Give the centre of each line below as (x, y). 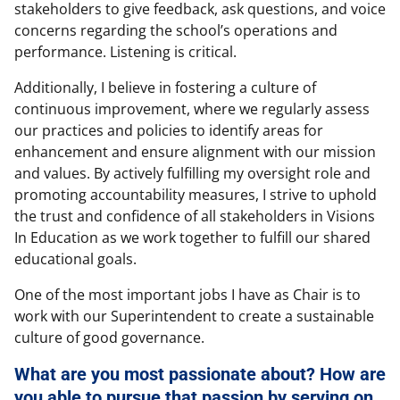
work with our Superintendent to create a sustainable (194, 317)
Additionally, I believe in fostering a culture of (165, 88)
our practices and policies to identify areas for (169, 131)
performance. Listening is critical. (125, 52)
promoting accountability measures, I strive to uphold (196, 195)
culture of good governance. (109, 338)
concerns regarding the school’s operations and (176, 31)
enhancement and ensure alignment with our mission (195, 152)
